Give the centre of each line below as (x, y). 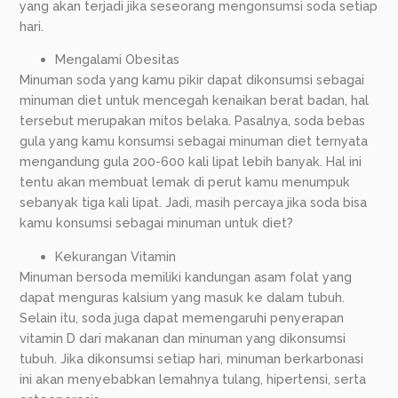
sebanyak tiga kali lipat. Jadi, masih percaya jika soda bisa (194, 203)
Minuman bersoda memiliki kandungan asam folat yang (186, 276)
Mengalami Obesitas (118, 60)
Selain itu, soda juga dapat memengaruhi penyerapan (182, 317)
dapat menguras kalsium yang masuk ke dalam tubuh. (183, 297)
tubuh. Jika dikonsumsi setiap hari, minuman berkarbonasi (192, 358)
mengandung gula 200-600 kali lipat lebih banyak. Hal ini (191, 162)
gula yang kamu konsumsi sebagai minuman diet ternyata (194, 141)
